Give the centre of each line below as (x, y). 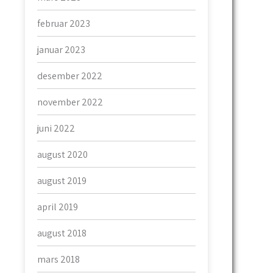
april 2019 (58, 207)
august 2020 (62, 154)
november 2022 (70, 102)
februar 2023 (64, 23)
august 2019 (62, 180)
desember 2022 (70, 76)
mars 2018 (58, 259)
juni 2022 (56, 128)
